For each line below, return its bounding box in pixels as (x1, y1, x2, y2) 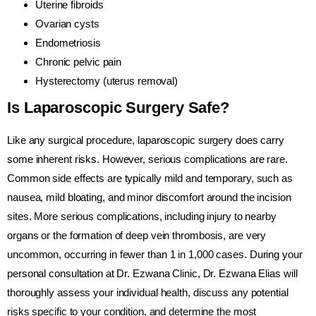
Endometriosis (35, 36, 101, 49)
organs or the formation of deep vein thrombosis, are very (7, 229, 267, 241)
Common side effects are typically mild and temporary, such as (7, 171, 293, 184)
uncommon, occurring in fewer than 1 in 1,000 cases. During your (7, 248, 303, 260)
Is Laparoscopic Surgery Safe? (7, 98, 230, 116)
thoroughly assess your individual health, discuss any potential (7, 286, 288, 298)
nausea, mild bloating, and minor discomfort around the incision (7, 190, 291, 203)
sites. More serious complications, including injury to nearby (7, 209, 276, 222)
